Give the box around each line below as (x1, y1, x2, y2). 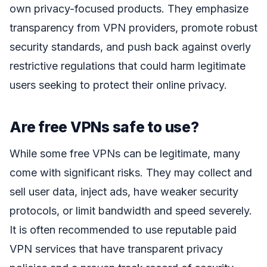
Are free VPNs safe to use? (10, 117, 199, 136)
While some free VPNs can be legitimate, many (10, 147, 240, 160)
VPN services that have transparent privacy (10, 243, 223, 256)
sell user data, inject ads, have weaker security (10, 185, 238, 198)
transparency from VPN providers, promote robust (10, 21, 257, 34)
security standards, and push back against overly (10, 40, 251, 53)
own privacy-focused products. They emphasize (10, 2, 249, 15)
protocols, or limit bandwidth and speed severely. (10, 204, 252, 218)
